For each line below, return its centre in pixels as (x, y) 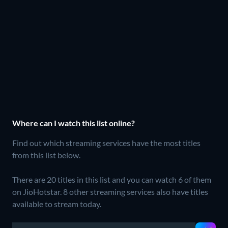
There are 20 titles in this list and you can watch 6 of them (112, 179)
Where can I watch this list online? (74, 123)
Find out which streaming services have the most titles (106, 142)
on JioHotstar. (38, 191)
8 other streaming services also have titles (136, 191)
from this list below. (46, 155)
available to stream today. (57, 204)
